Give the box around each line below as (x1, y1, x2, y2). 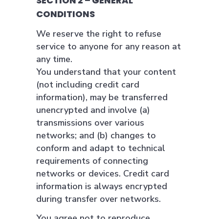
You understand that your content (36, 66, 176, 78)
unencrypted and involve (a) (36, 104, 150, 116)
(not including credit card (36, 79, 139, 90)
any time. (36, 53, 72, 65)
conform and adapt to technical (36, 142, 165, 154)
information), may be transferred (36, 91, 168, 103)
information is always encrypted (36, 180, 167, 192)
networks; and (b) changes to (36, 130, 156, 141)
